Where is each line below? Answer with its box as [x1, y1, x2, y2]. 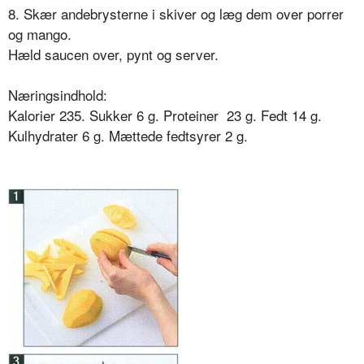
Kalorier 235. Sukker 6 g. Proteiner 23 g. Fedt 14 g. [8, 104, 322, 125]
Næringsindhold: [8, 84, 107, 105]
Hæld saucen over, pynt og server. [8, 43, 219, 64]
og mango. [8, 23, 71, 44]
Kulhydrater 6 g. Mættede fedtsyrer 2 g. [8, 124, 248, 145]
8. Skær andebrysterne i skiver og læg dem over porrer [8, 2, 344, 24]
